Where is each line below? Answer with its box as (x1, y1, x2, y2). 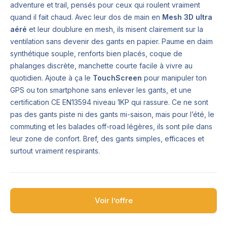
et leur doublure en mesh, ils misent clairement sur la (27, 24, 203, 33)
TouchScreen (93, 73, 142, 82)
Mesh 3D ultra (162, 12, 212, 21)
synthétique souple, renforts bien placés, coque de (10, 49, 182, 58)
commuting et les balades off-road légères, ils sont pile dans (10, 122, 212, 131)
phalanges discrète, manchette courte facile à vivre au (10, 61, 193, 70)
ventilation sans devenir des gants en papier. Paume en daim (10, 36, 213, 46)
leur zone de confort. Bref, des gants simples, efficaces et (10, 134, 204, 143)
